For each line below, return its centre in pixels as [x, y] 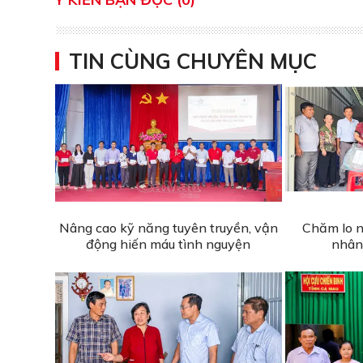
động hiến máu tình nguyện [169, 243]
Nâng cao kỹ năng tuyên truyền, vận [168, 227]
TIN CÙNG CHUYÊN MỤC [193, 61]
